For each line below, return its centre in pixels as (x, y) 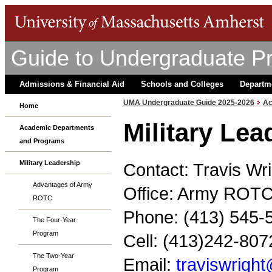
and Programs (42, 141)
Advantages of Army (63, 185)
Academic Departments (57, 127)
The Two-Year (53, 255)
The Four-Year (54, 220)
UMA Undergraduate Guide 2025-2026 (189, 103)
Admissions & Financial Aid (72, 84)
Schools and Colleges (182, 84)
